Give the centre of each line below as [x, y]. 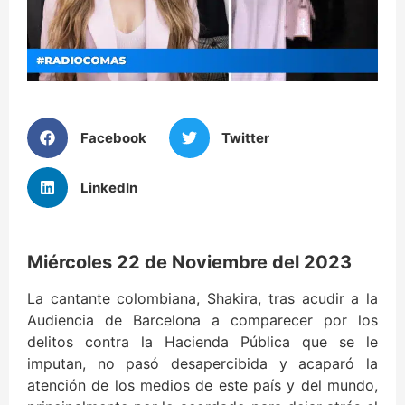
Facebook [113, 137]
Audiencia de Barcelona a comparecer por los [202, 320]
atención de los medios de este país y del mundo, [202, 386]
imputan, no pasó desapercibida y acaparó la [202, 364]
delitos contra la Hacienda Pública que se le [202, 342]
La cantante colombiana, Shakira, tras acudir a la [202, 299]
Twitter [245, 137]
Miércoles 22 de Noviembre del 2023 [189, 263]
